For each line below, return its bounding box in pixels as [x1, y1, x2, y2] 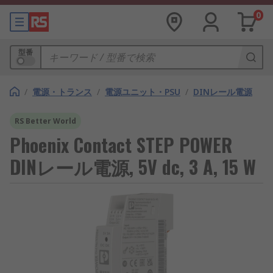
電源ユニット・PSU [105, 86, 180, 97]
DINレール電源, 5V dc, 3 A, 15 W [10, 153, 256, 180]
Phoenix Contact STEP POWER [10, 131, 232, 158]
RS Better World [15, 116, 76, 126]
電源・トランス [32, 86, 92, 97]
